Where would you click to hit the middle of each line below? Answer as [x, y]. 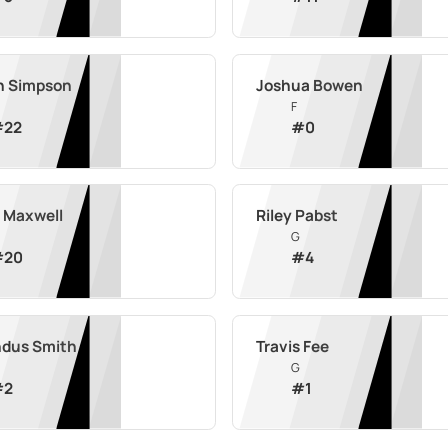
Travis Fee [292, 346]
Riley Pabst [296, 216]
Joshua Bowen [309, 85]
